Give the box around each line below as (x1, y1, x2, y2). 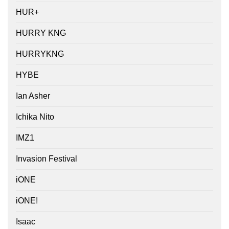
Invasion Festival (16, 154, 77, 164)
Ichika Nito (16, 112, 54, 122)
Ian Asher (16, 91, 50, 101)
